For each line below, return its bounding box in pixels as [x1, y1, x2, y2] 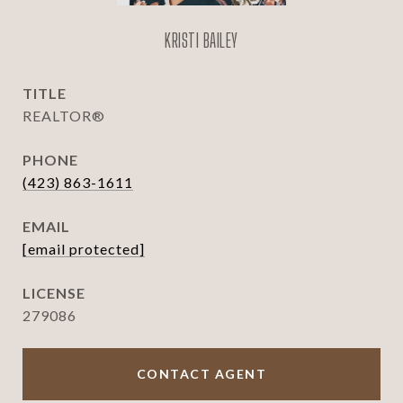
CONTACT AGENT [136, 366, 267, 381]
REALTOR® [22, 107, 105, 124]
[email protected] [22, 240, 145, 257]
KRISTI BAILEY [165, 29, 238, 51]
